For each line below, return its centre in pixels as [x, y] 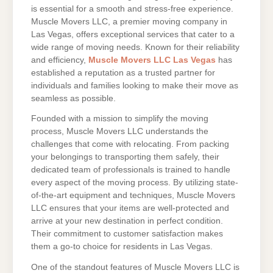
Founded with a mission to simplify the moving [120, 119]
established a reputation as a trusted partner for [123, 73]
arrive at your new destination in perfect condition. [127, 221]
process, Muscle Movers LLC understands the [120, 132]
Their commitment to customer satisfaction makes [127, 234]
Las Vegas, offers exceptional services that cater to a [133, 34]
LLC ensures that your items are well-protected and [130, 208]
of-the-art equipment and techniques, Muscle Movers [133, 196]
